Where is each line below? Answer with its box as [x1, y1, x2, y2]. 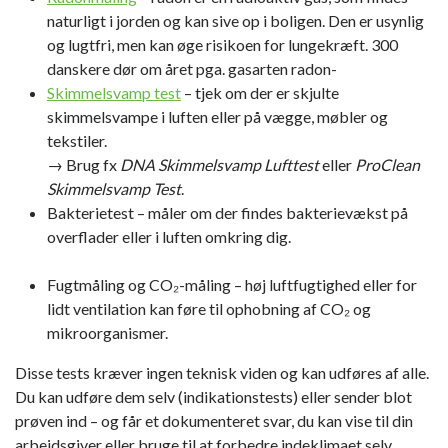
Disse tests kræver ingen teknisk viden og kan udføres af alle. [15, 363, 429, 383]
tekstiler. [47, 131, 107, 151]
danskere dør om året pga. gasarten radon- [47, 59, 337, 79]
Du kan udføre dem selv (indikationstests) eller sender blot [15, 387, 412, 407]
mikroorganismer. [47, 323, 168, 343]
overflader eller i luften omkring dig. [47, 227, 291, 247]
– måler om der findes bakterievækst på [134, 203, 408, 223]
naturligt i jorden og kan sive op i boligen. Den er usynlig [47, 11, 424, 31]
